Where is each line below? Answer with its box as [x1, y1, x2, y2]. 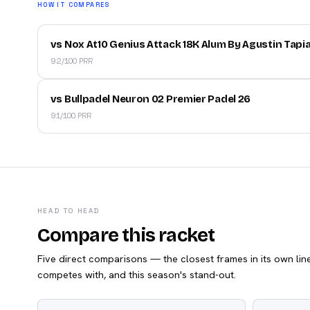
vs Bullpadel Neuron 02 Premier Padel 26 [50, 92, 251, 105]
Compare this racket [37, 224, 215, 246]
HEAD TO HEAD [37, 206, 100, 215]
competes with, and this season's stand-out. [37, 267, 236, 281]
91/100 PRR [50, 110, 91, 120]
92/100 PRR [50, 55, 93, 66]
